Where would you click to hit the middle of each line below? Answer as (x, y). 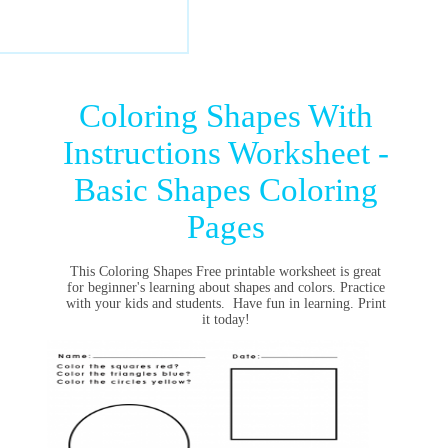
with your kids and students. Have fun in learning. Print (225, 303)
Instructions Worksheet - (226, 153)
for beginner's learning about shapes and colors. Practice (225, 287)
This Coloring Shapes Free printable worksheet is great (226, 271)
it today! (225, 319)
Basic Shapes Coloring (226, 190)
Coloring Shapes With (226, 116)
